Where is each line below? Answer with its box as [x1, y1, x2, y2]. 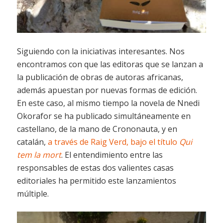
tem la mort [16, 149, 61, 160]
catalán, [16, 136, 48, 147]
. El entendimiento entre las [61, 149, 163, 160]
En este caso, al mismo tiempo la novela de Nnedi [16, 97, 200, 109]
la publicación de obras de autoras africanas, [16, 71, 183, 83]
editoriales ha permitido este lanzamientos [16, 175, 176, 186]
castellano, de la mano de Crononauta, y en [16, 123, 177, 134]
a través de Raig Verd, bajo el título [47, 136, 179, 147]
